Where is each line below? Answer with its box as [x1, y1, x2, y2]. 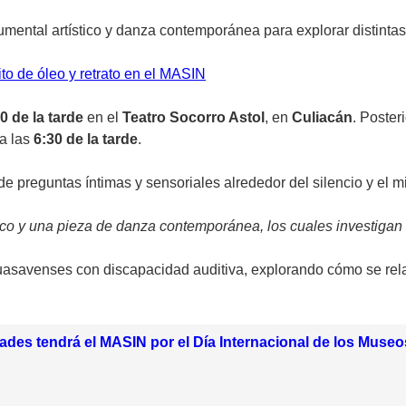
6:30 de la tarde [34, 131, 138, 148]
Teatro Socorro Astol [122, 110, 265, 126]
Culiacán [292, 110, 353, 126]
